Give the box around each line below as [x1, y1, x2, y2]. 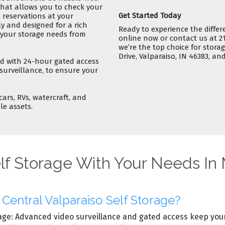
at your [46, 11, 73, 21]
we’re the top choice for [119, 42, 203, 52]
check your [64, 2, 102, 12]
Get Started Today [119, 11, 181, 21]
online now [119, 33, 158, 43]
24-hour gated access [24, 56, 99, 66]
